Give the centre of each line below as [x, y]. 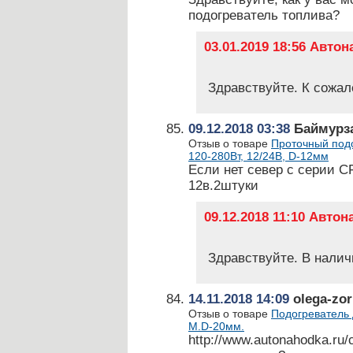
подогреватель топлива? [264, 15]
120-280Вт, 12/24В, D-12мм [258, 156]
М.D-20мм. [216, 326]
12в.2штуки [223, 186]
